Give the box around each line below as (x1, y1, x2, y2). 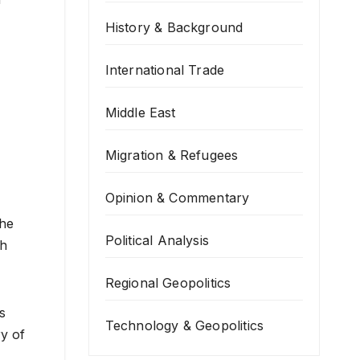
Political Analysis (104, 232, 210, 248)
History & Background (104, 19, 243, 35)
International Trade (104, 62, 225, 78)
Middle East (104, 104, 176, 121)
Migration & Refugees (104, 147, 239, 163)
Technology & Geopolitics (104, 317, 264, 333)
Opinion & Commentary (104, 190, 250, 206)
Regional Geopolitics (104, 275, 231, 291)
